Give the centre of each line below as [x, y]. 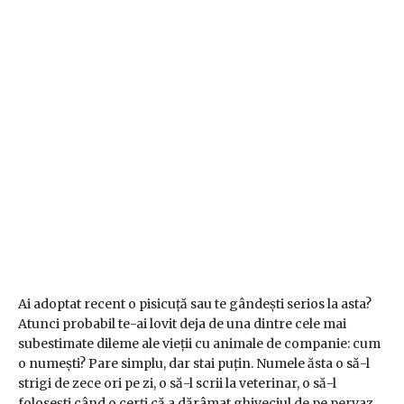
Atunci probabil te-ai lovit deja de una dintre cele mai [182, 324]
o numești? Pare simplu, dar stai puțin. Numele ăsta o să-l [194, 364]
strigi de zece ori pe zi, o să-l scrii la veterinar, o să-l [177, 384]
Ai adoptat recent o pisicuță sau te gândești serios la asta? [195, 304]
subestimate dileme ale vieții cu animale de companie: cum [199, 344]
